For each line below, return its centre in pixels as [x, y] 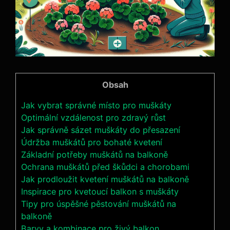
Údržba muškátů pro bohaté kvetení [92, 142]
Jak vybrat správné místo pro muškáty [96, 106]
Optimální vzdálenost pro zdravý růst [93, 118]
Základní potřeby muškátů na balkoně [94, 155]
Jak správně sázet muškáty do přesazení [101, 130]
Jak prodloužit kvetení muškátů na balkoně [105, 179]
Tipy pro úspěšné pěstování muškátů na [99, 204]
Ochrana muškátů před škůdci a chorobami [105, 167]
